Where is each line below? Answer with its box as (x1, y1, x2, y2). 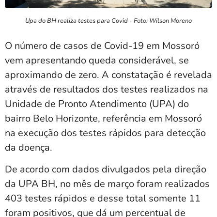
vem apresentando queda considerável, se (5, 54, 189, 67)
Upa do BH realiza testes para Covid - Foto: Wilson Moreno (25, 16, 192, 26)
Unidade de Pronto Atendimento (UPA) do (5, 97, 189, 111)
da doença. (5, 141, 52, 155)
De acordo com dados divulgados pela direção (5, 162, 206, 176)
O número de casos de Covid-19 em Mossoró (5, 39, 200, 53)
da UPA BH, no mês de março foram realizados (5, 177, 210, 190)
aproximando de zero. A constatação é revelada (5, 68, 212, 82)
